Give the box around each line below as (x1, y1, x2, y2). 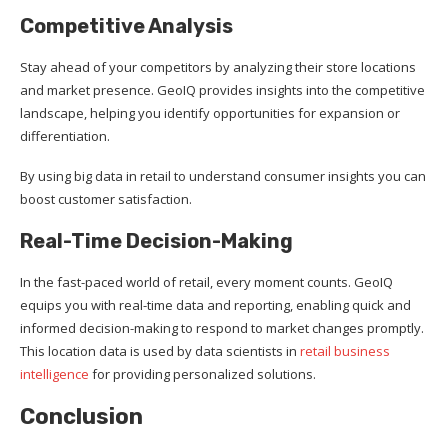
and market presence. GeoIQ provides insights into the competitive (20, 80, 425, 99)
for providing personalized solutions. (89, 364, 319, 383)
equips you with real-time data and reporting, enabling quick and (20, 295, 411, 314)
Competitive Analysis (20, 13, 233, 38)
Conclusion (20, 402, 143, 430)
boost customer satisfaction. (20, 189, 195, 208)
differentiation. (20, 126, 113, 145)
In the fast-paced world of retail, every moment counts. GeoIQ (20, 272, 393, 291)
